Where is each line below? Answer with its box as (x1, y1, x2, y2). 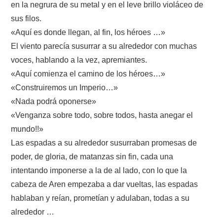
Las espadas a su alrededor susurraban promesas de (11, 138, 197, 147)
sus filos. (11, 14, 42, 23)
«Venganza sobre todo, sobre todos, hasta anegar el (11, 110, 193, 119)
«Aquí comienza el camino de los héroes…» (11, 69, 166, 78)
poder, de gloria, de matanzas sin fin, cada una (11, 152, 174, 161)
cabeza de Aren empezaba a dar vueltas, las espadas (11, 180, 198, 188)
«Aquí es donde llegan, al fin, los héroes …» (11, 28, 166, 37)
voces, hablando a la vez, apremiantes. (11, 55, 147, 64)
